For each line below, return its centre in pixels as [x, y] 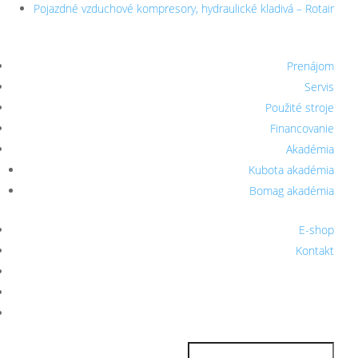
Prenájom [310, 66]
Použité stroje [300, 107]
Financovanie [302, 128]
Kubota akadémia [291, 169]
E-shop [316, 229]
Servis [319, 86]
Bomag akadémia [292, 190]
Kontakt [315, 250]
